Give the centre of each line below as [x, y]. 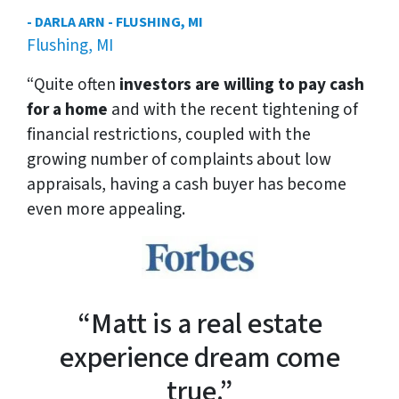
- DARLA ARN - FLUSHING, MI [115, 22]
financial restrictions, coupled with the [169, 134]
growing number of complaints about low [179, 159]
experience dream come [199, 358]
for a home [67, 109]
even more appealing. [106, 209]
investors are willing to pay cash [242, 84]
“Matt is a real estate [199, 325]
